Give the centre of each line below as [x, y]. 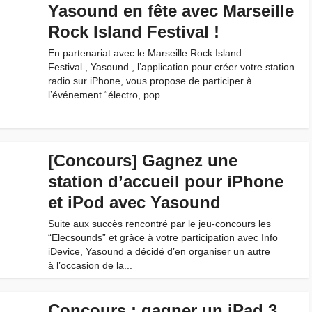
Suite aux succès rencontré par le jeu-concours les [159, 224]
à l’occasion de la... [90, 265]
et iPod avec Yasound [134, 202]
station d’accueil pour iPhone [166, 181]
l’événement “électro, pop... [108, 95]
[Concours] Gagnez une [143, 161]
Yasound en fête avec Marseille [171, 11]
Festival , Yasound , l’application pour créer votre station [171, 67]
